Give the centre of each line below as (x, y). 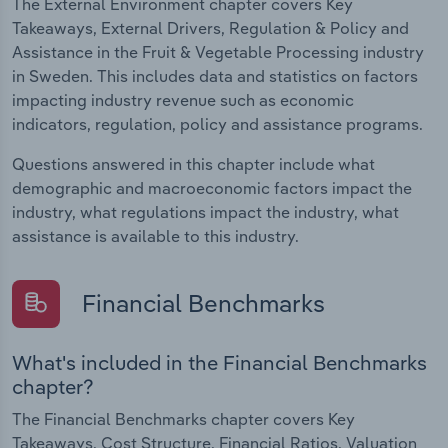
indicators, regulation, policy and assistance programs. (217, 123)
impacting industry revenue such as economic (183, 99)
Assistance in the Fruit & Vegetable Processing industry (218, 51)
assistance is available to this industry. (155, 235)
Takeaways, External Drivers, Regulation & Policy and (210, 27)
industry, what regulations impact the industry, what (205, 211)
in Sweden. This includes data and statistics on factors (215, 75)
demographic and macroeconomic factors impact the (212, 187)
